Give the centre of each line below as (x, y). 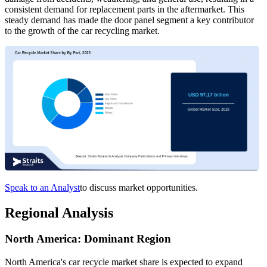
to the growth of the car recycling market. (82, 30)
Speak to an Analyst (42, 187)
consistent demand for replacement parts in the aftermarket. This (125, 9)
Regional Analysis (59, 212)
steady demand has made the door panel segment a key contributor (129, 20)
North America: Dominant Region (88, 239)
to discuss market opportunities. (139, 187)
